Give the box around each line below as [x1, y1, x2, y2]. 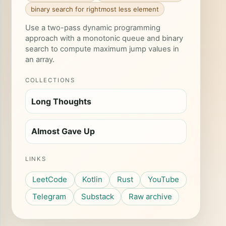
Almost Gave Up [31, 126, 95, 137]
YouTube [147, 175, 179, 185]
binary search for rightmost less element [30, 5, 159, 13]
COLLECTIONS [25, 76, 76, 84]
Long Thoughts [31, 96, 92, 106]
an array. [25, 55, 54, 65]
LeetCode [32, 175, 68, 185]
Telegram [32, 191, 67, 201]
